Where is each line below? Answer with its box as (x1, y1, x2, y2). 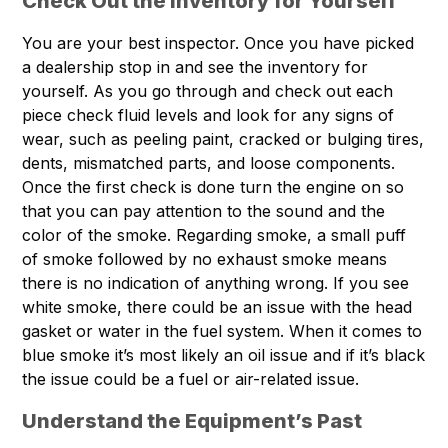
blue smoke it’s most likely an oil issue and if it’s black (22, 345, 426, 366)
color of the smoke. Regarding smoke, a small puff (22, 225, 407, 246)
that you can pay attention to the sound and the (22, 201, 386, 222)
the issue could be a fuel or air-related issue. (22, 369, 360, 390)
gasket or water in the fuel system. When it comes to (22, 321, 423, 342)
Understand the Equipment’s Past (22, 409, 363, 434)
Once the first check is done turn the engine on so (22, 177, 405, 198)
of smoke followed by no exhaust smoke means (22, 249, 388, 270)
